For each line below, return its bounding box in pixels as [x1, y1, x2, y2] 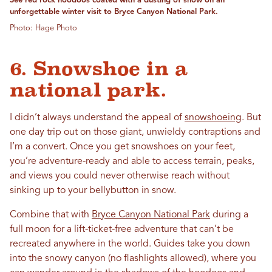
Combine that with [10, 209, 92, 220]
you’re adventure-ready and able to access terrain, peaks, [10, 156, 254, 166]
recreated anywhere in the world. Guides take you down [10, 239, 250, 249]
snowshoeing [185, 112, 242, 123]
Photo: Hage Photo [10, 24, 77, 32]
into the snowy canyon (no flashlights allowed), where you [10, 253, 256, 263]
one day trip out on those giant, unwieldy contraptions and [10, 127, 260, 137]
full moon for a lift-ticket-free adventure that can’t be [10, 224, 234, 234]
